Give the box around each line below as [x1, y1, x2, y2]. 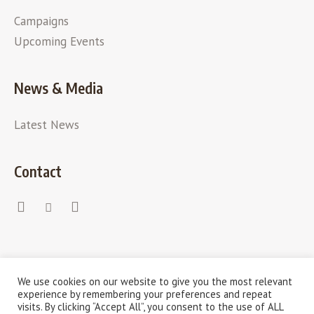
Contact [14, 162, 62, 182]
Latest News [14, 117, 80, 133]
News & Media [14, 78, 104, 98]
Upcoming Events [14, 34, 105, 50]
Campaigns [14, 13, 69, 29]
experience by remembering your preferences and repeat [18, 287, 272, 301]
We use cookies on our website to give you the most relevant [18, 275, 292, 288]
